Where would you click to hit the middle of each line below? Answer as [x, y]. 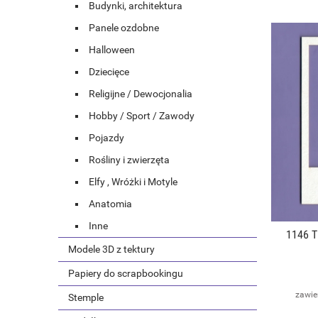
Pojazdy [106, 138]
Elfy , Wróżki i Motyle [133, 182]
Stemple [86, 298]
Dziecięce [109, 72]
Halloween [112, 50]
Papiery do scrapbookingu [126, 274]
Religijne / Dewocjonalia [141, 94]
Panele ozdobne [124, 28]
